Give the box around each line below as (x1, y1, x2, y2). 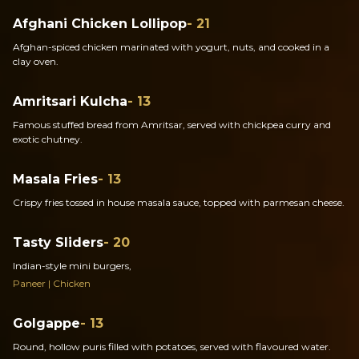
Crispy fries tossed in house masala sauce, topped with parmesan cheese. (13, 196, 345, 208)
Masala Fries (13, 171, 98, 187)
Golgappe (13, 316, 80, 331)
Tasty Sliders (13, 235, 103, 250)
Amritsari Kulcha (13, 94, 127, 109)
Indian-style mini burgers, (13, 260, 131, 272)
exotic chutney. (13, 133, 83, 145)
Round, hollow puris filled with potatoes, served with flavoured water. (13, 341, 331, 353)
